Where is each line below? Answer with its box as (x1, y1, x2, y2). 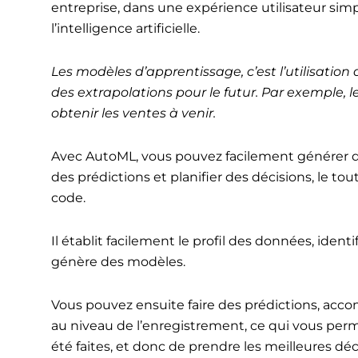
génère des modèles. (50, 253, 185, 269)
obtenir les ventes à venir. (50, 105, 216, 121)
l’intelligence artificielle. (50, 20, 200, 36)
